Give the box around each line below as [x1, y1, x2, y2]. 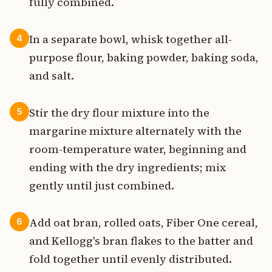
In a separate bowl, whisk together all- [29, 31, 232, 47]
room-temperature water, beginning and [29, 141, 246, 157]
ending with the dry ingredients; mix [29, 159, 226, 175]
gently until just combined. [29, 177, 174, 193]
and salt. [29, 67, 74, 83]
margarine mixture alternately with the [29, 123, 242, 138]
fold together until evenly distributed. [29, 251, 232, 267]
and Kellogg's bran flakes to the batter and [29, 233, 253, 249]
